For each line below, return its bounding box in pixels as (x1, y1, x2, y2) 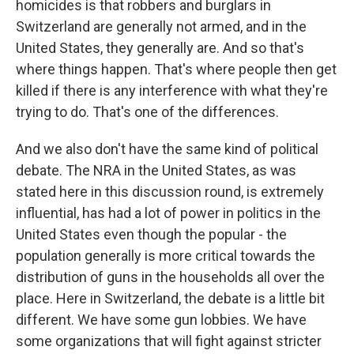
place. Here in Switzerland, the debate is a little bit (16, 289, 325, 307)
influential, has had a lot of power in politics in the (16, 204, 321, 221)
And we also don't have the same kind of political (16, 140, 318, 157)
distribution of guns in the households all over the (16, 268, 325, 285)
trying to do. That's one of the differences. (16, 103, 279, 120)
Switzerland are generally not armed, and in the (16, 17, 307, 35)
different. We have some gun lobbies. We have (16, 311, 307, 328)
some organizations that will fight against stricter (16, 332, 322, 349)
